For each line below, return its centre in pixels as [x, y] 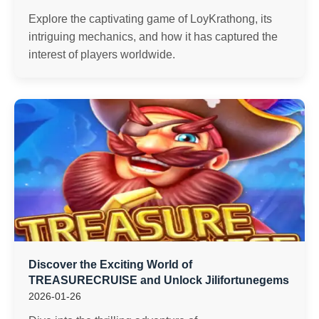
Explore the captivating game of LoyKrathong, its [150, 19]
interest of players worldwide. [102, 54]
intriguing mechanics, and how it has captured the [153, 37]
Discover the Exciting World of [110, 265]
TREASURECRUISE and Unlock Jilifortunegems [159, 280]
